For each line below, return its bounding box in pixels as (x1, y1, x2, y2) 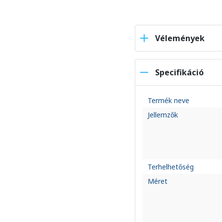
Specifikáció (155, 67, 204, 78)
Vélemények (155, 33, 205, 44)
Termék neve (148, 96, 189, 105)
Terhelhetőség (148, 162, 194, 171)
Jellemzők (148, 110, 178, 119)
